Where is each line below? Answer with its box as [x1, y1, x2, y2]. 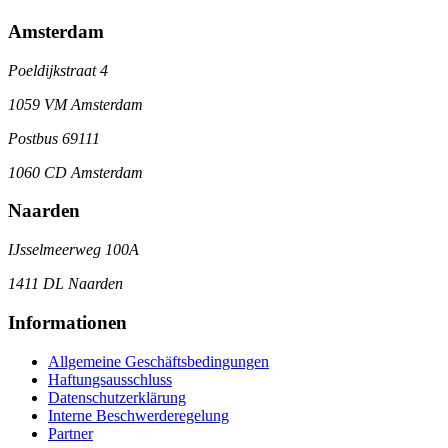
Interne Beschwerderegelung [48, 406, 229, 424]
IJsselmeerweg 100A [8, 241, 139, 259]
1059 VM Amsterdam [8, 95, 143, 113]
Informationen [8, 311, 127, 333]
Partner [48, 424, 93, 442]
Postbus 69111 [8, 129, 100, 147]
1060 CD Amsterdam [8, 163, 143, 181]
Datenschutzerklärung [48, 388, 186, 406]
